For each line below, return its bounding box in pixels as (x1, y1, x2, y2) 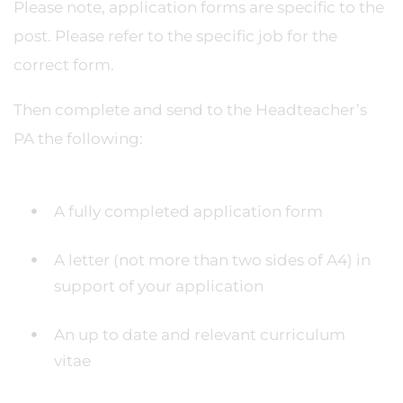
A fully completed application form (54, 202, 323, 220)
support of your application (54, 277, 264, 295)
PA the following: (13, 130, 143, 148)
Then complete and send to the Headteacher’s (13, 101, 367, 119)
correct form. (13, 56, 114, 74)
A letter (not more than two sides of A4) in (54, 251, 371, 269)
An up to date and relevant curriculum (54, 326, 345, 344)
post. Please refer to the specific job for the (13, 27, 337, 45)
